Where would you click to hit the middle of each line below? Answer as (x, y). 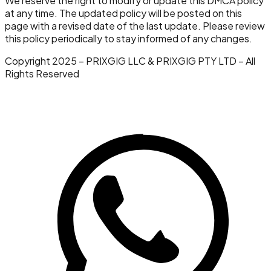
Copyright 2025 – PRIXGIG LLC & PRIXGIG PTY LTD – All (130, 61)
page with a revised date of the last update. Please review (135, 26)
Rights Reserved (42, 74)
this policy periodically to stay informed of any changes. (129, 39)
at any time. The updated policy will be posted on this (123, 13)
